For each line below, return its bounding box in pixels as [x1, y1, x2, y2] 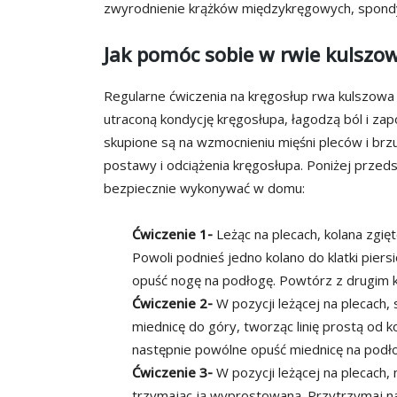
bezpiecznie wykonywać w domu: [104, 179, 305, 198]
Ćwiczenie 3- [132, 363, 213, 382]
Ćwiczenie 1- [132, 225, 213, 244]
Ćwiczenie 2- [132, 294, 213, 313]
